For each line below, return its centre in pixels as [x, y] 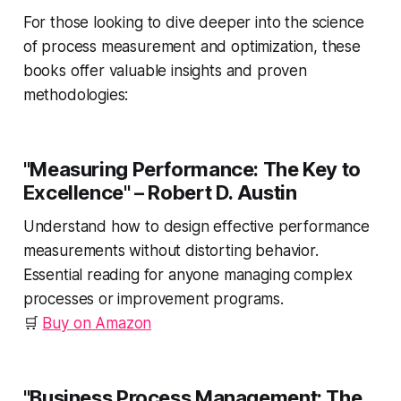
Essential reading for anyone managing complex [188, 275]
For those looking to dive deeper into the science [193, 23]
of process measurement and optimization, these [192, 47]
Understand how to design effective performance [196, 227]
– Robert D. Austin [213, 193]
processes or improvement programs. [153, 299]
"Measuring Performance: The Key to [192, 170]
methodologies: [76, 95]
